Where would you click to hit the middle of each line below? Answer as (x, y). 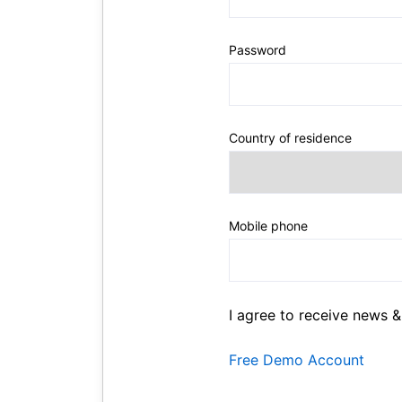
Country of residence (290, 138)
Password (258, 50)
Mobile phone (268, 226)
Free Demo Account (297, 360)
